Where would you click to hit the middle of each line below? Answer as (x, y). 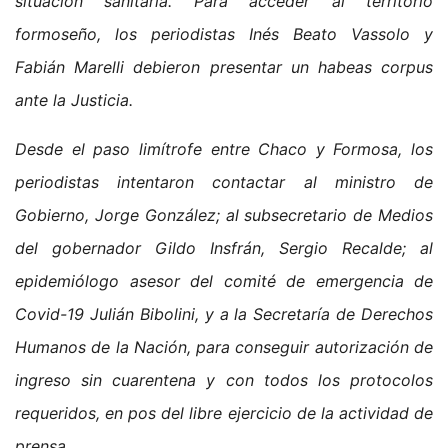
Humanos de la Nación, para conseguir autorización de (224, 346)
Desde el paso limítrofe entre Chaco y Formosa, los (224, 148)
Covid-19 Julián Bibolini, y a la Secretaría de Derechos (224, 313)
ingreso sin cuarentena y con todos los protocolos (224, 379)
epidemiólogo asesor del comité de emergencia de (224, 280)
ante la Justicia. (74, 99)
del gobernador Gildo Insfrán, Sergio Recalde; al (224, 247)
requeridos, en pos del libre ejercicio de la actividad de (224, 412)
